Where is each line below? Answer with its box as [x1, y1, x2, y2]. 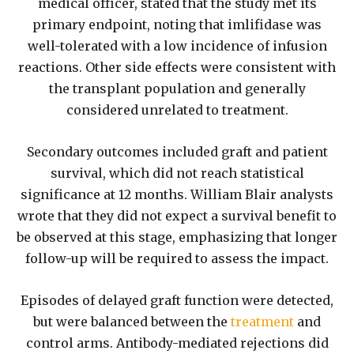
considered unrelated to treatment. [66, 102, 288, 119]
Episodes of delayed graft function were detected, [21, 292, 333, 309]
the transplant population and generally [48, 81, 306, 97]
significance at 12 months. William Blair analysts [21, 186, 333, 203]
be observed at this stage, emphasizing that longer [17, 229, 337, 246]
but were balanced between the [33, 314, 231, 330]
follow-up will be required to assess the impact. [25, 250, 329, 267]
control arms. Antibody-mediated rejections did [25, 335, 329, 352]
